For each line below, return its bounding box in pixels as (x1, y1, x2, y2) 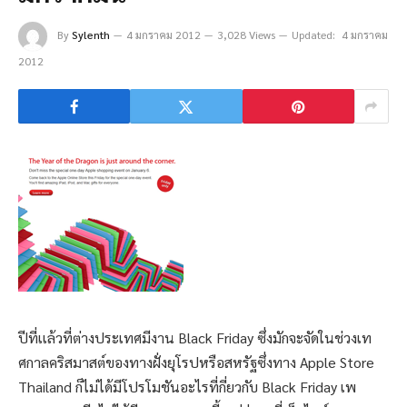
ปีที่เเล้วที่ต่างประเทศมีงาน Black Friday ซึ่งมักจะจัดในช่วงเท (18, 328, 372, 348)
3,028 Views (217, 27, 275, 43)
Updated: (292, 27, 335, 43)
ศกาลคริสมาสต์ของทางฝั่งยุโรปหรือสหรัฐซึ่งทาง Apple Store (18, 352, 374, 372)
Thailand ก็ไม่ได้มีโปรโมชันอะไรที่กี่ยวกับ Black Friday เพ (18, 377, 356, 397)
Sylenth (72, 27, 110, 43)
